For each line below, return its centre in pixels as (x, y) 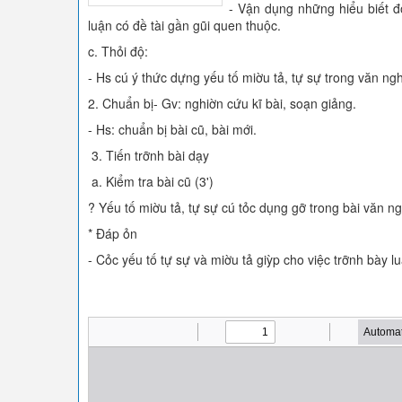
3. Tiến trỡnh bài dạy (149, 155)
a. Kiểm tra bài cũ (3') (151, 181)
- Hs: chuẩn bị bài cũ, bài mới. (172, 129)
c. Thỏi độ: (118, 51)
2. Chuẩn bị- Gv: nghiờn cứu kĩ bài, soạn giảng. (222, 103)
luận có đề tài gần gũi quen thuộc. (184, 25)
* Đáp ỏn (113, 233)
